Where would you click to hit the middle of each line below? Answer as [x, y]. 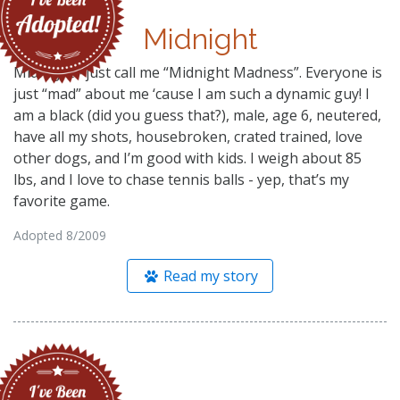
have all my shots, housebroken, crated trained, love [188, 136]
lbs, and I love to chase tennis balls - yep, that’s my [181, 179]
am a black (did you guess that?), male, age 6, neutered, [197, 115]
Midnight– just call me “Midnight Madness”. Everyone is [198, 72]
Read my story [209, 275]
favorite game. [62, 200]
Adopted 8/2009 [60, 235]
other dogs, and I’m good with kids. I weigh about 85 [187, 158]
